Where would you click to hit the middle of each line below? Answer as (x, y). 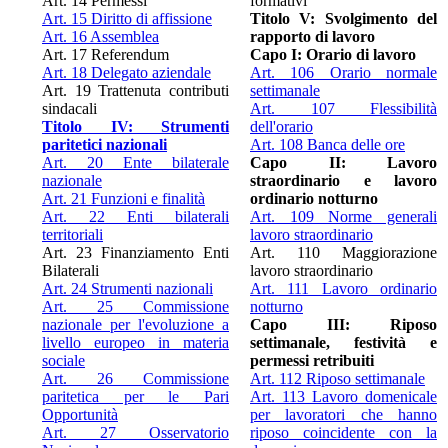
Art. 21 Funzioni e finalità (123, 198)
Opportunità (80, 414)
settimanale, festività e (343, 342)
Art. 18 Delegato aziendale (126, 72)
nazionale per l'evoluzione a (135, 324)
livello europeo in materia (135, 342)
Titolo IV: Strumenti (135, 126)
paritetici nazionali (104, 144)
